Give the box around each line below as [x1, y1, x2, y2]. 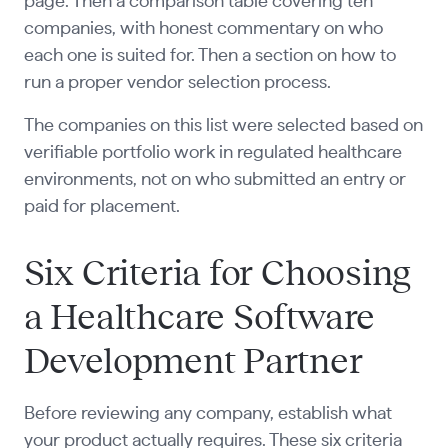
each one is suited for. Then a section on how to [23, 47, 396, 66]
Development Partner [23, 344, 363, 380]
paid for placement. [23, 198, 180, 217]
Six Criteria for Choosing [23, 256, 412, 292]
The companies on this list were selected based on [23, 117, 423, 136]
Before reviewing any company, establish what [23, 404, 392, 423]
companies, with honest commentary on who [23, 20, 383, 39]
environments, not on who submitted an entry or [23, 171, 406, 190]
